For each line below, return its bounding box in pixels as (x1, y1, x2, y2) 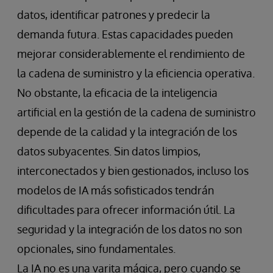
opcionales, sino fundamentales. (17, 242, 175, 256)
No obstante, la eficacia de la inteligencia (17, 86, 218, 100)
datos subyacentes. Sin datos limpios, (17, 144, 200, 158)
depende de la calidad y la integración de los (17, 125, 237, 139)
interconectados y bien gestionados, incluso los (17, 164, 249, 178)
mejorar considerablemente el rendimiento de (17, 47, 245, 61)
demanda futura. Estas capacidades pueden (17, 27, 233, 41)
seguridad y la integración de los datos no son (17, 222, 242, 236)
